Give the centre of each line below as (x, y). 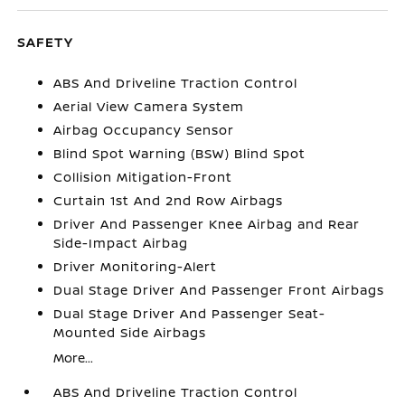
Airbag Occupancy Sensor (144, 129)
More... (74, 357)
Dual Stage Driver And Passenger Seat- (190, 313)
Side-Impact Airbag (121, 242)
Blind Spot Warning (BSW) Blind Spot (180, 153)
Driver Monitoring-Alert (136, 266)
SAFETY (46, 42)
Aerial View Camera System (149, 106)
